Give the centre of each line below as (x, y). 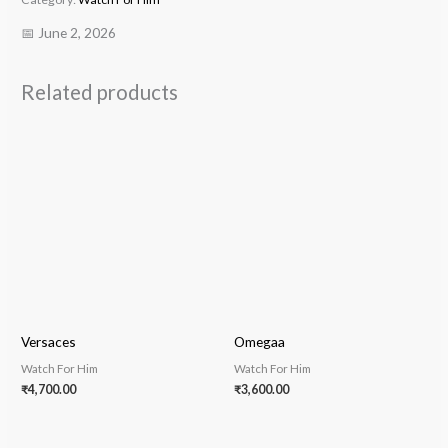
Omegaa (259, 341)
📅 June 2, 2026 (69, 33)
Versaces (49, 341)
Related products (100, 91)
